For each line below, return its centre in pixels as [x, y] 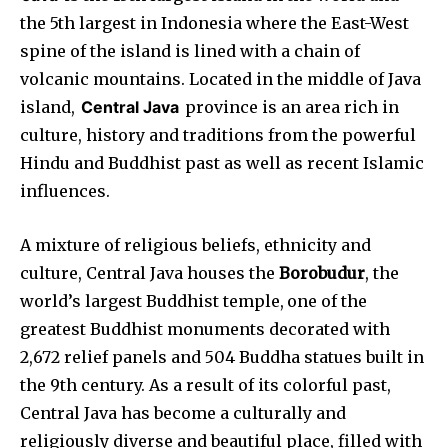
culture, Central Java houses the [149, 272]
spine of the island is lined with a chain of [190, 50]
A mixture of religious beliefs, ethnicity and [195, 244]
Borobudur [322, 272]
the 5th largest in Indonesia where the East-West [214, 22]
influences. [65, 190]
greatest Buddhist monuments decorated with [205, 328]
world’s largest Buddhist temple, [152, 300]
